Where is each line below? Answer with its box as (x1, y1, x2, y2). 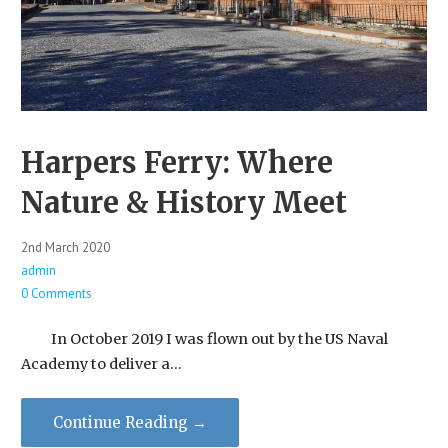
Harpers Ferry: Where (20, 145, 333, 182)
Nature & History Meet (20, 185, 347, 222)
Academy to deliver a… (20, 354, 182, 373)
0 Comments (20, 285, 92, 303)
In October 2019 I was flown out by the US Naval (20, 329, 388, 348)
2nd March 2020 (20, 239, 110, 257)
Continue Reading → (52, 413, 207, 433)
